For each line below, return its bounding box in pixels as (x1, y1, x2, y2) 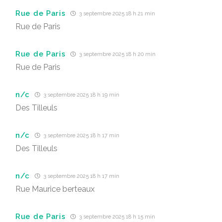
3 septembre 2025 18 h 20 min (78, 51, 156, 57)
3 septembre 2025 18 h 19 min (42, 92, 120, 98)
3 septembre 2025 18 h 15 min (78, 214, 156, 220)
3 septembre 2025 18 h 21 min (78, 10, 156, 17)
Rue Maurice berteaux (15, 184, 95, 194)
